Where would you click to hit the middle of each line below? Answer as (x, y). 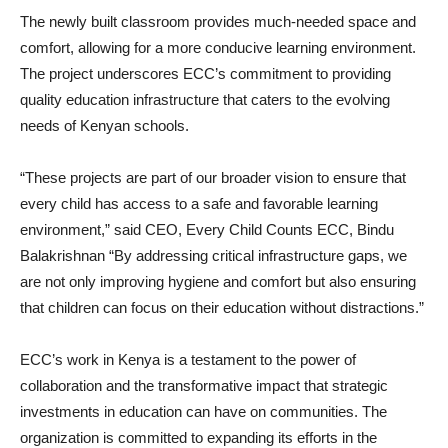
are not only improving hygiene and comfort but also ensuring (218, 281)
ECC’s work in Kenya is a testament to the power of (188, 359)
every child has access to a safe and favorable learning (199, 203)
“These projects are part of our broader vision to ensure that (213, 177)
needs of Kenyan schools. (104, 125)
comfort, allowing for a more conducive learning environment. (218, 47)
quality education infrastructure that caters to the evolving (205, 99)
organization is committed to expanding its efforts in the (198, 437)
